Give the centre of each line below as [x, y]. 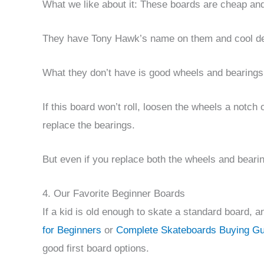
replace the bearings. [89, 126]
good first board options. [96, 249]
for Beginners [72, 230]
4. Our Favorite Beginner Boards [114, 194]
